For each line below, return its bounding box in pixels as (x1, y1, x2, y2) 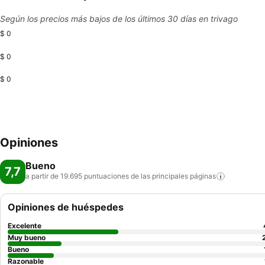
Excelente (8, 221, 41, 230)
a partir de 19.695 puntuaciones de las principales (25, 172, 188, 180)
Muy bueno (8, 233, 46, 242)
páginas (190, 172, 216, 180)
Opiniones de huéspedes (8, 201, 124, 213)
